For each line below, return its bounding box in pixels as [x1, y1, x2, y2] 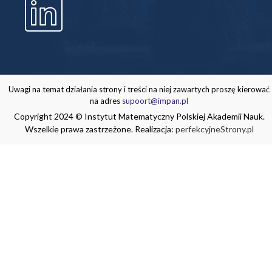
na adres [90, 95, 122, 106]
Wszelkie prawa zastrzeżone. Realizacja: [24, 123, 175, 134]
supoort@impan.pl [122, 95, 188, 106]
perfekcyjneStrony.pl [175, 123, 254, 134]
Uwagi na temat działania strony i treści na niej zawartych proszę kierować [8, 84, 270, 94]
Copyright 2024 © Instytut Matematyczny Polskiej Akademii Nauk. [13, 110, 265, 121]
